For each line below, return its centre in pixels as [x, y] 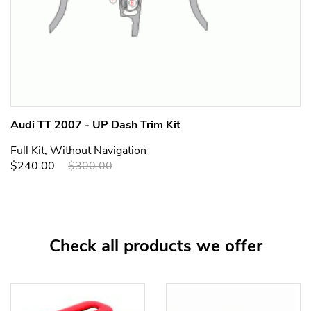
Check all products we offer [155, 246]
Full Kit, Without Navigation [78, 151]
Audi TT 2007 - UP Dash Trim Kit [95, 125]
